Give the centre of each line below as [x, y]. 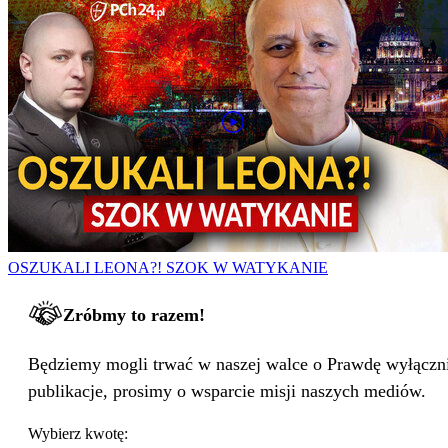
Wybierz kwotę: [78, 434]
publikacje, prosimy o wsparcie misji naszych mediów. [227, 391]
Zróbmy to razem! [134, 315]
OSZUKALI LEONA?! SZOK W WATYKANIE [168, 268]
